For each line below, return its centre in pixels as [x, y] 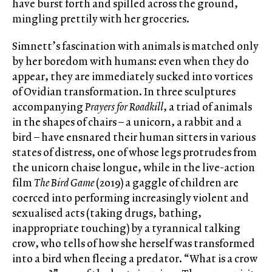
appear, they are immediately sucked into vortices [132, 76]
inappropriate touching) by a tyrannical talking [126, 228]
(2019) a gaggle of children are [166, 183]
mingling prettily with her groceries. [102, 19]
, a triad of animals [208, 107]
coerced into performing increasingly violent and [131, 198]
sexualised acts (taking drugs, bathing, [107, 213]
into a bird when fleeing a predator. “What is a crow [135, 259]
